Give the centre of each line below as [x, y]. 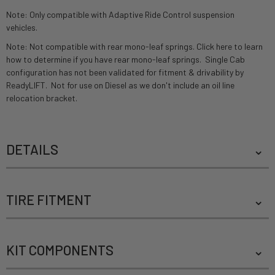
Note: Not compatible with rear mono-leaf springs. [101, 47]
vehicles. [23, 27]
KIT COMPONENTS [60, 250]
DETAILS [32, 149]
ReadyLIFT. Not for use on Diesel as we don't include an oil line [120, 85]
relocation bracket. [43, 98]
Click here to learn [230, 47]
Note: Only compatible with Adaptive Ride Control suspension [120, 14]
